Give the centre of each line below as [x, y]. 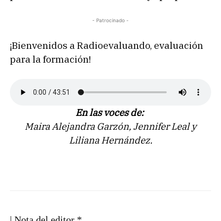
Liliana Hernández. [110, 140]
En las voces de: [110, 113]
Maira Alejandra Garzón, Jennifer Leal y [110, 127]
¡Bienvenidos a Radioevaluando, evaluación [107, 46]
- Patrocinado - [110, 20]
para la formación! [50, 59]
